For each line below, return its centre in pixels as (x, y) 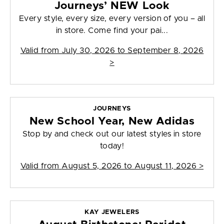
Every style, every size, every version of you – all (112, 19)
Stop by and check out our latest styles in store (112, 134)
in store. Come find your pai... (112, 31)
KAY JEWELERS (112, 212)
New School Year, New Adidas (112, 121)
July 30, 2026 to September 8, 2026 (132, 51)
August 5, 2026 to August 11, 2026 (129, 166)
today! (112, 146)
